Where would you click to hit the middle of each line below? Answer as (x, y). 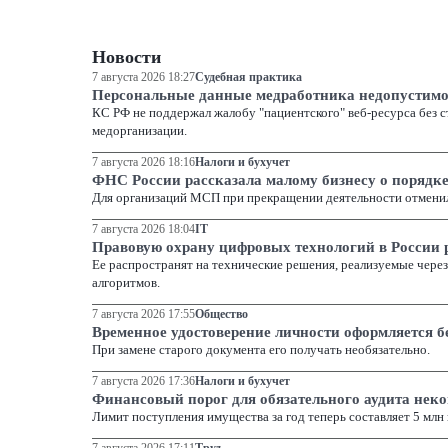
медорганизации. (139, 131)
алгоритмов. (126, 283)
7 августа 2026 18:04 (143, 229)
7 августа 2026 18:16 (143, 162)
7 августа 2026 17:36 (143, 381)
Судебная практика (248, 77)
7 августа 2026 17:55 (143, 314)
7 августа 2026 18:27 (143, 77)
